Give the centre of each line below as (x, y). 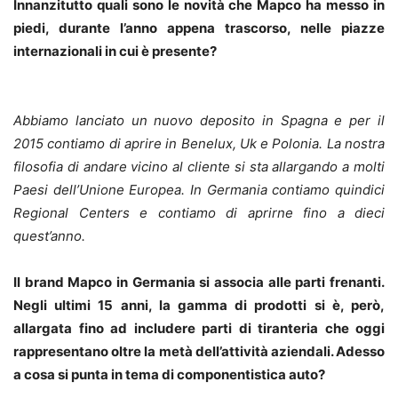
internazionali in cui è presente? (115, 52)
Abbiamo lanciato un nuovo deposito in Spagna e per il (199, 121)
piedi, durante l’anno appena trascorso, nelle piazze (199, 28)
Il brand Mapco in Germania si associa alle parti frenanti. (199, 283)
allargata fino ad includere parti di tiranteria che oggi (199, 329)
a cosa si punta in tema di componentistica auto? (169, 375)
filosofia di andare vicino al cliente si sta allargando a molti (199, 167)
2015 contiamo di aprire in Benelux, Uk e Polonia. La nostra (199, 144)
